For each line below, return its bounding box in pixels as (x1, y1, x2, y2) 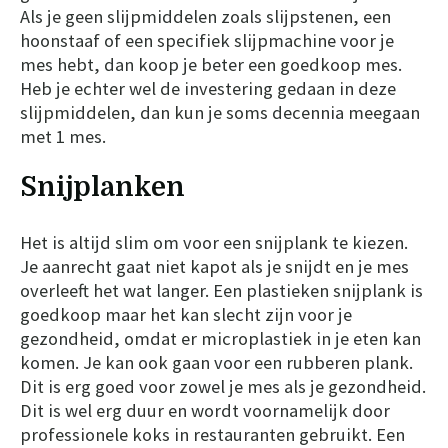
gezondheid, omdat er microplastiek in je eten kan (20, 326, 421, 350)
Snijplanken (20, 171, 185, 203)
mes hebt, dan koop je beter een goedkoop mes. (20, 52, 402, 76)
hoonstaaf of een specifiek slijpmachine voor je (20, 28, 394, 52)
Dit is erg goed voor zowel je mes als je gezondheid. (20, 374, 426, 398)
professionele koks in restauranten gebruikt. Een (20, 422, 405, 446)
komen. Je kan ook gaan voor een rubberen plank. (20, 350, 413, 374)
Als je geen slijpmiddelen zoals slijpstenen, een (20, 4, 391, 28)
